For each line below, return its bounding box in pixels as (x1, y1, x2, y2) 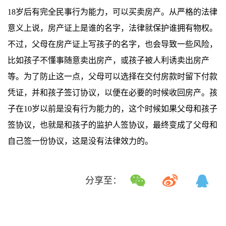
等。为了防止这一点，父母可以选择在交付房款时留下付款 (8, 72, 217, 81)
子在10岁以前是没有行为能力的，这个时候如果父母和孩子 (8, 104, 217, 113)
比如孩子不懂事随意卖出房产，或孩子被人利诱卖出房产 (8, 56, 209, 65)
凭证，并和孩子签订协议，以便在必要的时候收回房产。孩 (8, 88, 217, 97)
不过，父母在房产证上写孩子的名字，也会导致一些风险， (8, 40, 217, 48)
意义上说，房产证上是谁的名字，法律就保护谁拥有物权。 (8, 24, 217, 32)
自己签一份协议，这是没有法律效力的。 (8, 137, 153, 145)
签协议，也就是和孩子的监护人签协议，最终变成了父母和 (8, 121, 217, 129)
